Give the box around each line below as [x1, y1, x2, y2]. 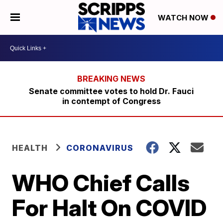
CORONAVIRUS [66, 143, 134, 153]
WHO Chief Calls [12, 169, 190, 197]
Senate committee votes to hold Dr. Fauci [29, 86, 194, 96]
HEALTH [12, 143, 48, 153]
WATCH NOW [157, 13, 211, 23]
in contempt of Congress [62, 96, 161, 106]
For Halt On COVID [12, 194, 207, 222]
